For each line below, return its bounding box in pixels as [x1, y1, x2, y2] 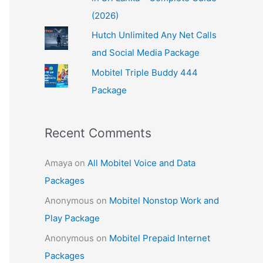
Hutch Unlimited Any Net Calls [91, 29, 217, 41]
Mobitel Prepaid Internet [109, 232, 210, 244]
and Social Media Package [91, 47, 200, 59]
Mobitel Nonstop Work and [109, 194, 219, 206]
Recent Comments [45, 126, 151, 140]
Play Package [45, 212, 100, 224]
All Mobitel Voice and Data [87, 157, 195, 168]
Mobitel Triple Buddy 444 [91, 67, 198, 78]
